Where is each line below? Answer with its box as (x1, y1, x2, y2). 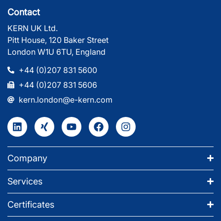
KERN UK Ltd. (7, 23, 58, 33)
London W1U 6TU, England (7, 46, 106, 57)
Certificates (7, 199, 54, 210)
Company (7, 152, 47, 163)
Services (7, 176, 42, 186)
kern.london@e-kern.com (18, 94, 112, 105)
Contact (7, 6, 40, 17)
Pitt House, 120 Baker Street (7, 35, 109, 45)
